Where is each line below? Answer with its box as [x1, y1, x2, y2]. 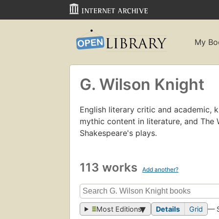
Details [156, 205, 180, 214]
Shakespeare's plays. [80, 128, 157, 138]
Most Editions [96, 205, 142, 214]
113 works [80, 160, 140, 175]
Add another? [142, 165, 178, 173]
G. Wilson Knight [80, 74, 204, 94]
